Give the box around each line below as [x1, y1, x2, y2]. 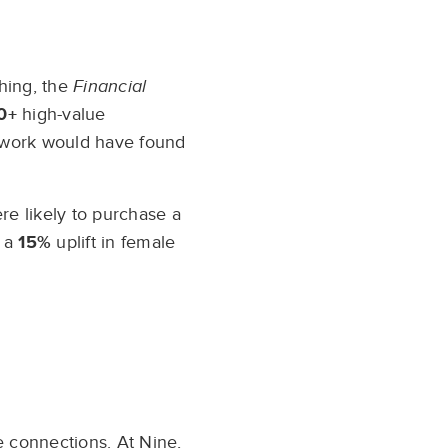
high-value [16, 104, 106, 125]
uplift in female [56, 232, 176, 253]
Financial [73, 76, 147, 97]
